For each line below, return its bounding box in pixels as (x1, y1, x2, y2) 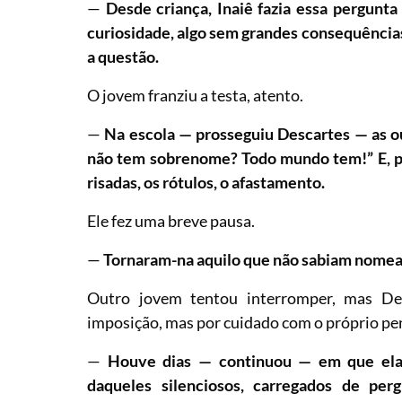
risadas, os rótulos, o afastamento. (87, 171, 326, 192)
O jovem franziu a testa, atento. (87, 84, 304, 105)
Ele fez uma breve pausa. (87, 210, 256, 231)
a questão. (87, 46, 160, 66)
